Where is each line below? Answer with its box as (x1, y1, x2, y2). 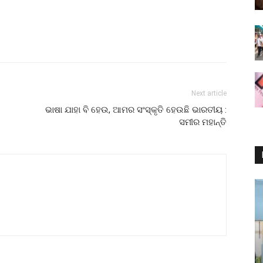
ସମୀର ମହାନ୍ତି (179, 116, 227, 127)
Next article (191, 89, 227, 97)
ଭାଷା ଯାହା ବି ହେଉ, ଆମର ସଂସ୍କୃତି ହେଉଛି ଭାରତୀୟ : (45, 104, 227, 115)
